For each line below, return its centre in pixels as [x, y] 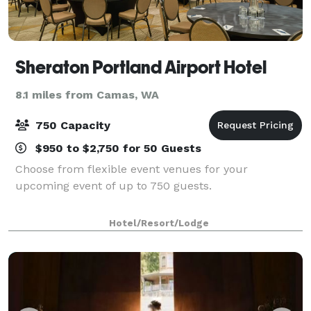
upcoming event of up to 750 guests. [114, 185]
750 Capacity [71, 125]
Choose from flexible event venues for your [132, 169]
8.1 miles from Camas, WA [87, 94]
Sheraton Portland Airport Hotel [141, 67]
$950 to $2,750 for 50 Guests [117, 148]
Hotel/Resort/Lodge [159, 223]
